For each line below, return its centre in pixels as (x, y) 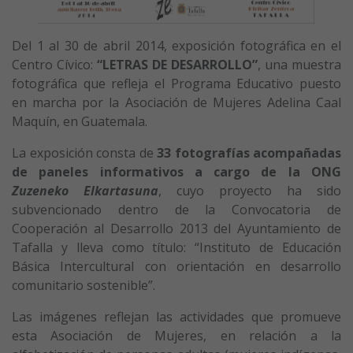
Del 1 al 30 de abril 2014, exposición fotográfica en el (176, 45)
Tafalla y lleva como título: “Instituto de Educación (176, 247)
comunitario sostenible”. (84, 285)
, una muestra (299, 64)
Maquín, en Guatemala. (80, 121)
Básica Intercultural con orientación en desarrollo (176, 266)
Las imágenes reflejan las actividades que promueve (176, 316)
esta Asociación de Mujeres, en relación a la (176, 335)
